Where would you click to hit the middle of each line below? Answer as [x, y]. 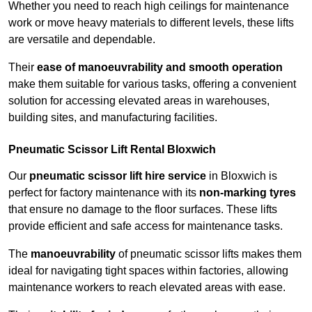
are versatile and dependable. [82, 40]
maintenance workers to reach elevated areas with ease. [147, 288]
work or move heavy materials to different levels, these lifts [151, 23]
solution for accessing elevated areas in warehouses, [139, 101]
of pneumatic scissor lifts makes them [209, 254]
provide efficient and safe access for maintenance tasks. [146, 226]
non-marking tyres [248, 193]
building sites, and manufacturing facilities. [113, 118]
